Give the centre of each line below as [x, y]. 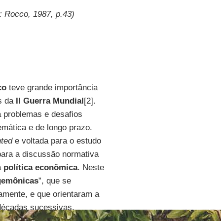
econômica [56, 167]
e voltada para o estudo [56, 141]
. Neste [91, 167]
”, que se [55, 181]
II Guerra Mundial [50, 101]
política [18, 167]
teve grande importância [52, 88]
